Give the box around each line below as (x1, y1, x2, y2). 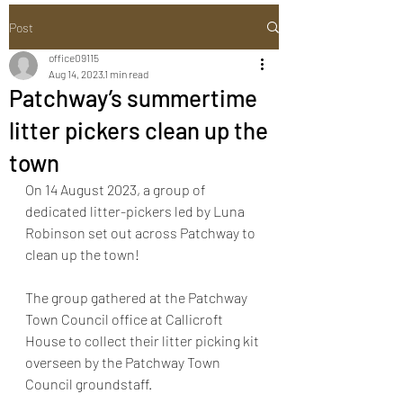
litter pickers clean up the (9, 116, 268, 144)
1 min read (104, 67, 148, 80)
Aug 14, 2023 (49, 67, 103, 80)
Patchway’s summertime (9, 84, 257, 112)
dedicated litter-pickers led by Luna (25, 202, 247, 219)
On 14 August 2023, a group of (25, 181, 208, 198)
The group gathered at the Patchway (25, 289, 250, 306)
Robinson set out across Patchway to (25, 224, 258, 241)
